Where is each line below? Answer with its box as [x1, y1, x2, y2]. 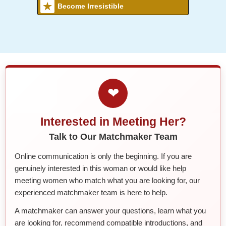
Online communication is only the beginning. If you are [15, 151, 192, 160]
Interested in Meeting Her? [40, 115, 186, 128]
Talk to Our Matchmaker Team [48, 131, 178, 142]
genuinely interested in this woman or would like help [15, 163, 186, 173]
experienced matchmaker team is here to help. [15, 188, 167, 197]
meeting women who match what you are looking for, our [15, 176, 200, 185]
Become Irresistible [58, 2, 124, 10]
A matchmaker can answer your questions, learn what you [15, 206, 206, 215]
